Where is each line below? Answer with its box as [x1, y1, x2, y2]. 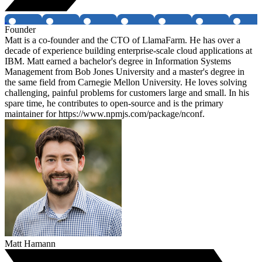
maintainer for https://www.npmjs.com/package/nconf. [5, 109, 205, 119]
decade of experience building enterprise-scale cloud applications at [5, 46, 252, 56]
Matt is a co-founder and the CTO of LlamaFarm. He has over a [5, 35, 240, 46]
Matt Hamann [5, 239, 56, 249]
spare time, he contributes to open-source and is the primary [5, 98, 223, 109]
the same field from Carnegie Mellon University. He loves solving [5, 77, 247, 88]
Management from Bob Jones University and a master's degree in [5, 67, 244, 77]
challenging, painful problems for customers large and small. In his [5, 88, 249, 98]
